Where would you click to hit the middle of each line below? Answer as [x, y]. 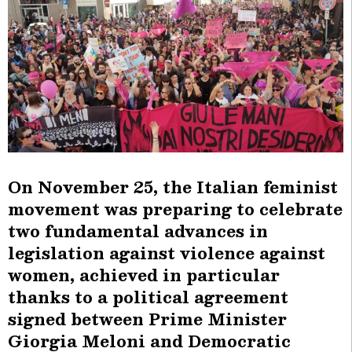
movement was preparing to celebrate [175, 209]
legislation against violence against [167, 253]
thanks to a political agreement [148, 297]
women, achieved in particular [144, 275]
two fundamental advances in [138, 231]
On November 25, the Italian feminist [173, 187]
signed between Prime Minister [147, 319]
